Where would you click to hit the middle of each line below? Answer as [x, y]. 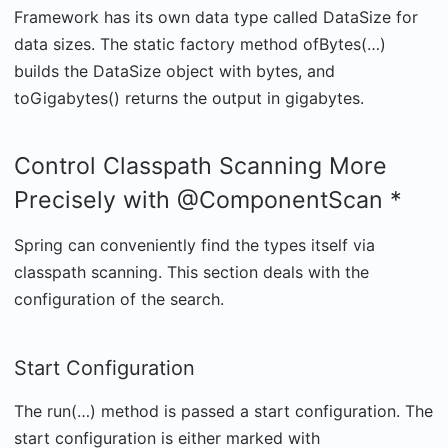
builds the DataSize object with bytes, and [174, 70]
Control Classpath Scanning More [200, 165]
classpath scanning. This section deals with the [191, 271]
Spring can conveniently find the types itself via [194, 244]
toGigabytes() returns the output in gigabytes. [189, 97]
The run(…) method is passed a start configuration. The [223, 410]
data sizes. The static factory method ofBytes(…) [200, 43]
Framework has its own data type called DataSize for [216, 16]
